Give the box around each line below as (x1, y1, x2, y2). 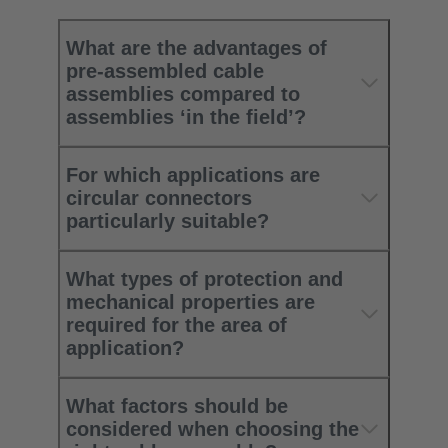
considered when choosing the (66, 417, 359, 440)
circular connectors (66, 186, 252, 209)
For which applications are (66, 163, 320, 186)
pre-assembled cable (66, 59, 264, 82)
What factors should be (66, 394, 288, 417)
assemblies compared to (66, 82, 300, 105)
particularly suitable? (66, 209, 269, 232)
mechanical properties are (66, 290, 315, 313)
